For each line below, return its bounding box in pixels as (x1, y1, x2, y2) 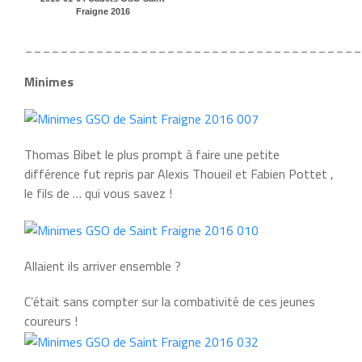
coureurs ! (24, 310, 78, 330)
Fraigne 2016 (75, 6, 130, 16)
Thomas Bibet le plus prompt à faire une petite (24, 144, 280, 164)
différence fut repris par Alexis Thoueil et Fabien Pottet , (24, 163, 334, 183)
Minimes (24, 71, 74, 91)
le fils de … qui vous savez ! (24, 183, 172, 203)
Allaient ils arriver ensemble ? (24, 255, 181, 276)
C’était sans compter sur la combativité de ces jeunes (24, 291, 315, 311)
